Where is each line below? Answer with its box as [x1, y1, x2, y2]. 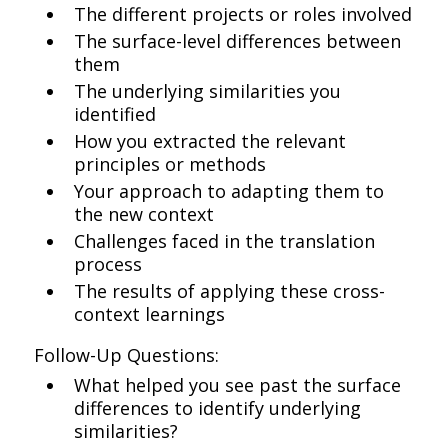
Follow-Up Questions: [34, 343, 220, 367]
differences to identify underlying [74, 396, 362, 420]
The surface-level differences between [74, 29, 402, 53]
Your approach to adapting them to [74, 179, 385, 203]
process [74, 252, 143, 276]
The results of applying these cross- [74, 279, 386, 303]
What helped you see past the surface [74, 373, 402, 397]
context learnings [74, 302, 226, 326]
